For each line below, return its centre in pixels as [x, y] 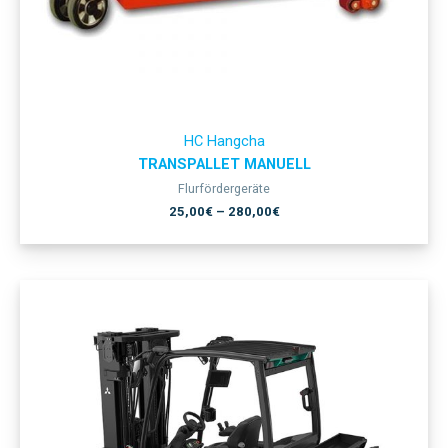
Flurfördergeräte [224, 188]
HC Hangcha [224, 141]
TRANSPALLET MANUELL [224, 164]
